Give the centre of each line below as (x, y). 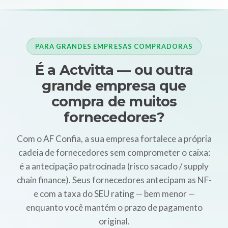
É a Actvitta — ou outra (114, 70)
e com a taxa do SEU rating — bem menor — (114, 194)
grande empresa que (114, 86)
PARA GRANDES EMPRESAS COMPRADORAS (114, 46)
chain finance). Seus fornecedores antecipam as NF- (114, 180)
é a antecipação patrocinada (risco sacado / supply (114, 166)
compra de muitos (114, 102)
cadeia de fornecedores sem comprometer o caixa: (114, 153)
